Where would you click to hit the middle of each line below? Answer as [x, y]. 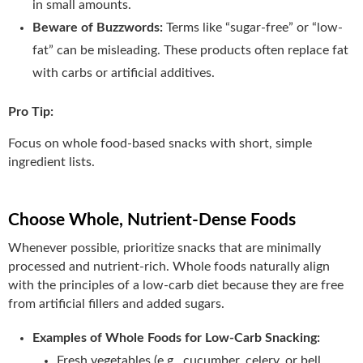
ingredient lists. [51, 162]
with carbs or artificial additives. [124, 73]
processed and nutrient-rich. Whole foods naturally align [169, 266]
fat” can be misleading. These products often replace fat [190, 50]
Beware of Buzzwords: [99, 27]
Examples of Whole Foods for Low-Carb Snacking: [176, 337]
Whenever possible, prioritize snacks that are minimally [164, 248]
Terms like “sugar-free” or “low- [254, 27]
